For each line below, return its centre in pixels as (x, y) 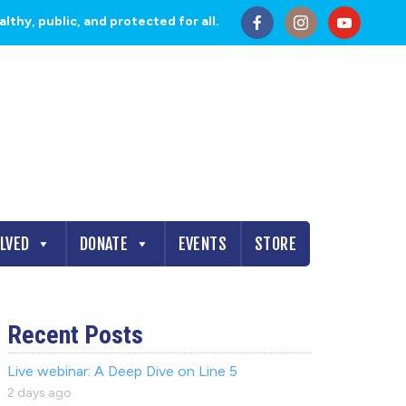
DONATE (104, 244)
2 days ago (40, 393)
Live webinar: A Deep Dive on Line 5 (123, 371)
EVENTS (202, 244)
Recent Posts (76, 335)
